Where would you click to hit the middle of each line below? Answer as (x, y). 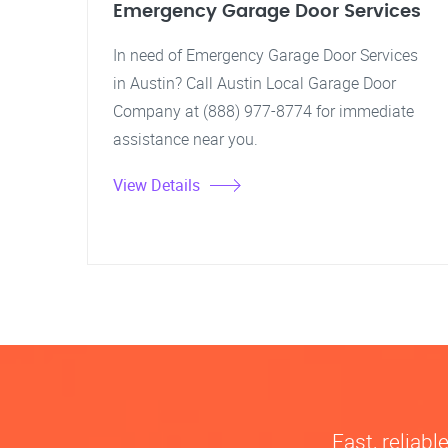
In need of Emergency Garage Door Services (265, 55)
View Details (156, 185)
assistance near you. (185, 139)
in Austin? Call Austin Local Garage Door (254, 83)
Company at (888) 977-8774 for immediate (263, 111)
